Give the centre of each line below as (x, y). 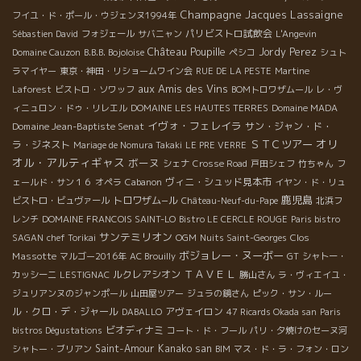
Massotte (34, 255)
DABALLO (142, 311)
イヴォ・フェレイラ (195, 125)
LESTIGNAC (85, 274)
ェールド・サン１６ (52, 182)
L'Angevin (296, 33)
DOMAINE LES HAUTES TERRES (199, 108)
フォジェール (108, 33)
